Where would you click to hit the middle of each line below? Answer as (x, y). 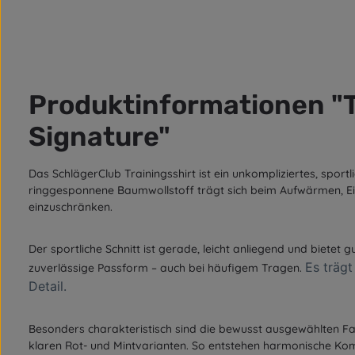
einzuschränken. (71, 206)
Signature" (99, 136)
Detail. (48, 286)
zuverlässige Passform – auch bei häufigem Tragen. (167, 267)
